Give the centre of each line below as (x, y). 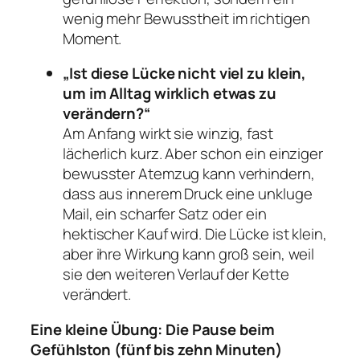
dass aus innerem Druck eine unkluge (188, 194)
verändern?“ (106, 114)
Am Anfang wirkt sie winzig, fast (168, 134)
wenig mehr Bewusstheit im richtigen (186, 18)
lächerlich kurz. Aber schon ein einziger (193, 154)
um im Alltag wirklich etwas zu (170, 94)
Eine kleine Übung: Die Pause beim (153, 329)
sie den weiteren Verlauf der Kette (176, 274)
